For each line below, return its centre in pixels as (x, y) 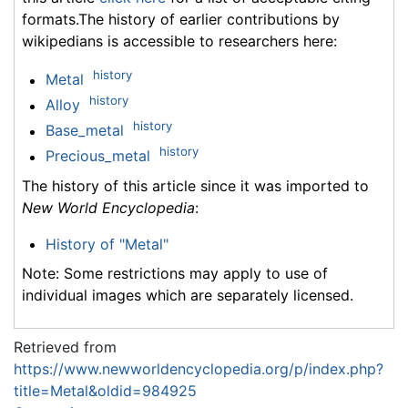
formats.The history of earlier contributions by (181, 20)
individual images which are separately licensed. (188, 295)
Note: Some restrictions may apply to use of (175, 273)
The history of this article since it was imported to (195, 185)
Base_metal (84, 131)
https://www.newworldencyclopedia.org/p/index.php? (199, 368)
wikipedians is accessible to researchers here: (179, 41)
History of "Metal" (107, 244)
